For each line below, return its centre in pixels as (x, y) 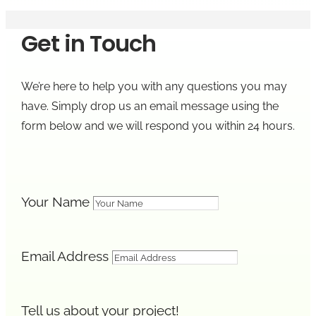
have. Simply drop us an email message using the (150, 106)
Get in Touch (88, 44)
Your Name (55, 201)
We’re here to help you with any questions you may (154, 86)
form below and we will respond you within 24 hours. (158, 126)
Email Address (65, 256)
